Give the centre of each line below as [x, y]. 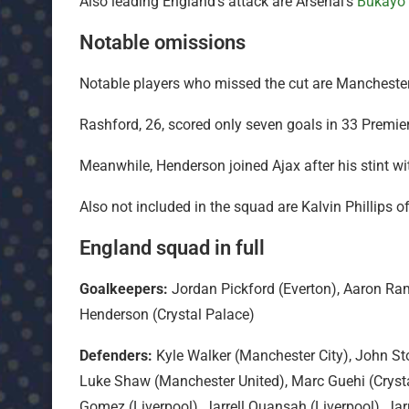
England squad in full [172, 248]
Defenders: [116, 356]
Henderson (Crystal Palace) [167, 315]
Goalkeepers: [124, 289]
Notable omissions [163, 43]
